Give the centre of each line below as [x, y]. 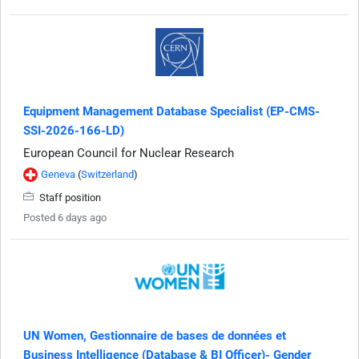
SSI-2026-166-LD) [74, 130]
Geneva [58, 174]
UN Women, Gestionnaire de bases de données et [155, 335]
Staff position [69, 197]
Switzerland [107, 174]
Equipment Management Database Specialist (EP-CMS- [171, 111]
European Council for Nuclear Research [129, 153]
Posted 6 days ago [65, 217]
